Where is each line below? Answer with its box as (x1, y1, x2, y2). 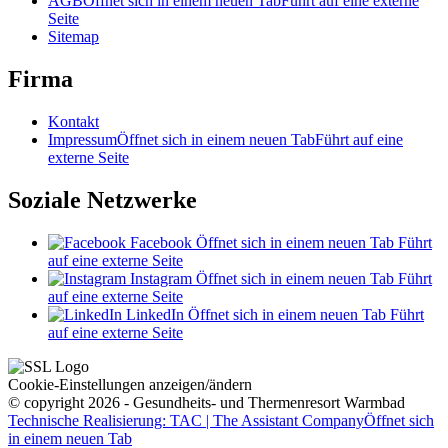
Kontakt (48, 113, 99, 131)
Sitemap (48, 28, 99, 46)
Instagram (130, 269, 192, 287)
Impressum (48, 131, 117, 149)
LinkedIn (126, 305, 184, 323)
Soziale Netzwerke (8, 186, 197, 213)
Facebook (130, 233, 192, 251)
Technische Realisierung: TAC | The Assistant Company (8, 411, 364, 429)
